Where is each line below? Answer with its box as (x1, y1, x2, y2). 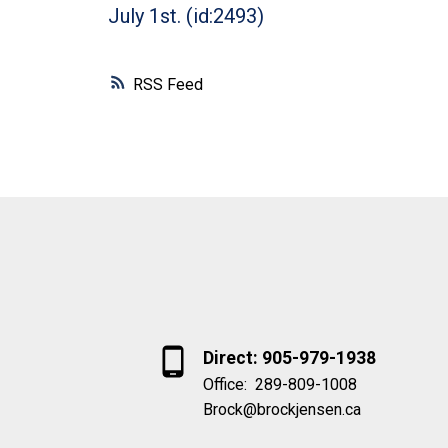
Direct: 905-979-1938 (203, 347, 377, 368)
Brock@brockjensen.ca (203, 399, 362, 419)
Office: (203, 374, 252, 394)
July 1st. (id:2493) (107, 3, 264, 28)
